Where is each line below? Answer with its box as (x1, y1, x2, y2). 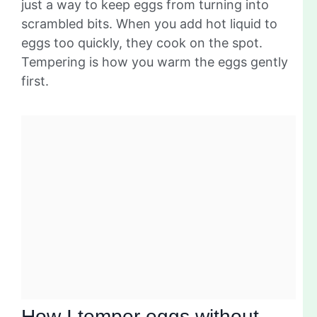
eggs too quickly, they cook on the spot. (21, 35, 263, 50)
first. (21, 73, 49, 88)
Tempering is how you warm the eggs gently (21, 54, 288, 69)
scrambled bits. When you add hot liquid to (21, 16, 277, 31)
